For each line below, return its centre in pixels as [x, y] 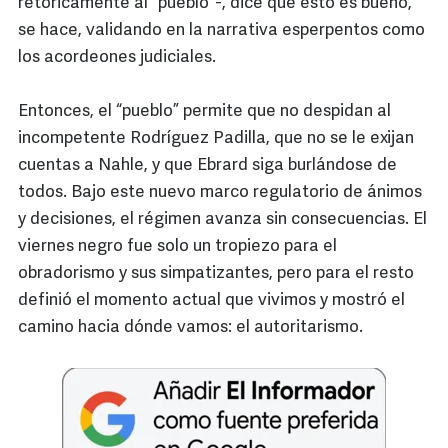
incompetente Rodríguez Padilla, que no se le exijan [216, 139]
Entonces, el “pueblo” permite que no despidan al [204, 112]
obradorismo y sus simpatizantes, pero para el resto [216, 274]
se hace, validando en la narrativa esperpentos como [221, 31]
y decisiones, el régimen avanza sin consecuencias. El [222, 220]
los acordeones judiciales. [117, 58]
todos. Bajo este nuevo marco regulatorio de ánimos [220, 193]
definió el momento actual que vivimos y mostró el [211, 301]
